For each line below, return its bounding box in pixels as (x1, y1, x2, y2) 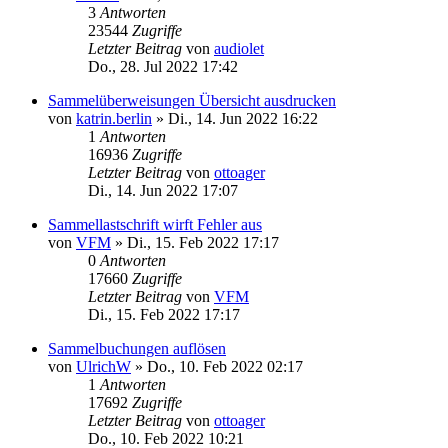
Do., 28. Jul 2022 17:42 (88, 57, 238, 75)
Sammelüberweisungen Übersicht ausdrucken (48, 91, 336, 109)
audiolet (214, 39, 264, 57)
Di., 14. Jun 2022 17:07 (88, 181, 238, 199)
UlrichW (76, 357, 131, 375)
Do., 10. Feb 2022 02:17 (147, 357, 303, 375)
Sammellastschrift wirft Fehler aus (48, 215, 262, 233)
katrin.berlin (76, 109, 152, 127)
